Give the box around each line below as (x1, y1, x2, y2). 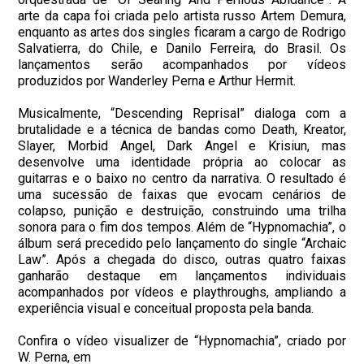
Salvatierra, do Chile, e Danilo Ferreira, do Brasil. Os (18, 40, 346, 56)
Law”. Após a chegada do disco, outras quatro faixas (18, 251, 346, 267)
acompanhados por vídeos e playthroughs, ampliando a (18, 284, 346, 300)
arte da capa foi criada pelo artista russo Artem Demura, (18, 7, 346, 24)
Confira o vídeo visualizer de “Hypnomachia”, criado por (18, 332, 346, 349)
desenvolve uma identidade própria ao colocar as (18, 154, 346, 170)
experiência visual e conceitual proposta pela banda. (18, 300, 314, 316)
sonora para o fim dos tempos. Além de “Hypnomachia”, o (18, 219, 346, 235)
